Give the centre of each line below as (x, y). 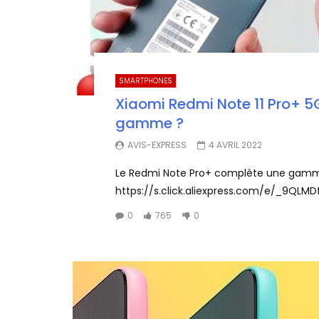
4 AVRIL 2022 (235, 145)
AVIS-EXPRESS (157, 145)
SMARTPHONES (146, 80)
